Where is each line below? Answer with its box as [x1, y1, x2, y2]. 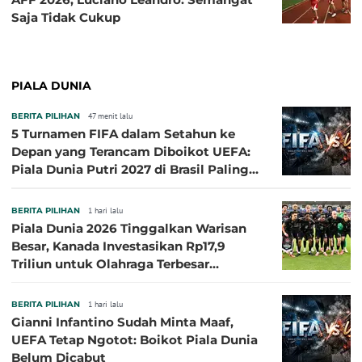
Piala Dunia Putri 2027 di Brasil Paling [11, 162, 249, 178]
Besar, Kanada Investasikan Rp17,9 [11, 238, 225, 255]
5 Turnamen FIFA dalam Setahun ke [11, 126, 235, 142]
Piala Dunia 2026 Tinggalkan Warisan [11, 221, 246, 237]
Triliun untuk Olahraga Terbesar [11, 256, 209, 272]
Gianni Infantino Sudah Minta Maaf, [11, 314, 234, 330]
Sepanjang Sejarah [11, 274, 128, 290]
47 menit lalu [88, 111, 133, 122]
